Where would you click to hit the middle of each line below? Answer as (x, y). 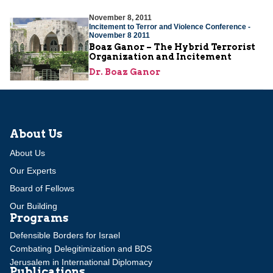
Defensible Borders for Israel (65, 235)
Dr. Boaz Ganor (125, 72)
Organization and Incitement (160, 56)
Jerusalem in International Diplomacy (81, 262)
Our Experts (33, 170)
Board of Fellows (42, 188)
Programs (39, 218)
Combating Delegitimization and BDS (81, 248)
